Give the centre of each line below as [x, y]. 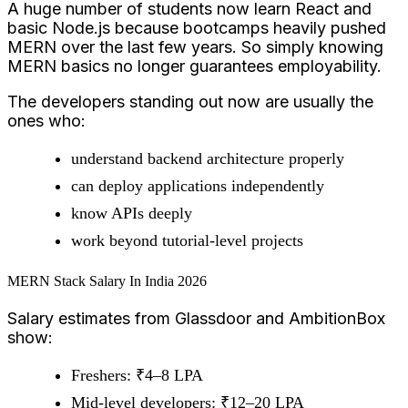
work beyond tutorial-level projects [187, 240]
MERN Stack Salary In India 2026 [107, 281]
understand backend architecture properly [208, 158]
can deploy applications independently [198, 185]
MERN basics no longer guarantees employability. [194, 66]
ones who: [46, 120]
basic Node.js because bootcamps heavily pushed [197, 27]
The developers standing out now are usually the [190, 101]
